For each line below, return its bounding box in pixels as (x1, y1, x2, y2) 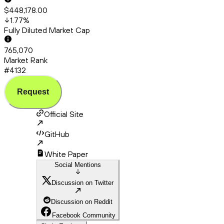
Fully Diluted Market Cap (4, 25, 90, 35)
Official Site (44, 109, 83, 119)
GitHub (44, 129, 69, 139)
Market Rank (4, 55, 47, 65)
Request (17, 87, 49, 96)
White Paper (44, 149, 88, 159)
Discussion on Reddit (51, 198, 112, 206)
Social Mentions (54, 161, 101, 169)
